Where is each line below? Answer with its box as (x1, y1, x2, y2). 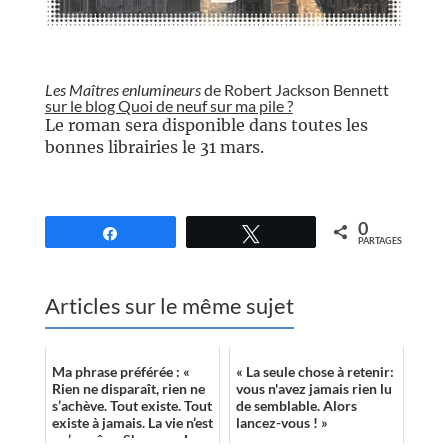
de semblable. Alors (235, 397, 357, 415)
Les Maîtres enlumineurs (44, 80, 201, 100)
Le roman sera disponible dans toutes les (44, 115, 368, 136)
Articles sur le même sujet (44, 292, 294, 320)
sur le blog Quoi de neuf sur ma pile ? (44, 96, 293, 116)
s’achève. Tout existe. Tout (51, 397, 212, 415)
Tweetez (271, 224, 322, 242)
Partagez (131, 224, 186, 242)
